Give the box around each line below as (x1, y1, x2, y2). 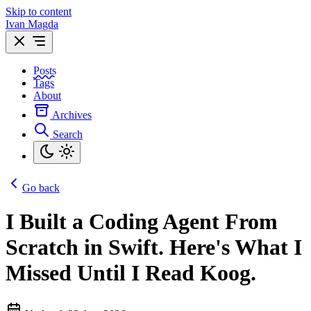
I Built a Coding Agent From (6, 209, 278, 235)
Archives (52, 109, 92, 121)
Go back (22, 182, 60, 194)
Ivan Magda (6, 18, 58, 30)
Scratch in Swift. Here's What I (6, 235, 302, 260)
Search (53, 128, 83, 140)
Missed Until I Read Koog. (6, 260, 256, 286)
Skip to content (6, 6, 72, 17)
